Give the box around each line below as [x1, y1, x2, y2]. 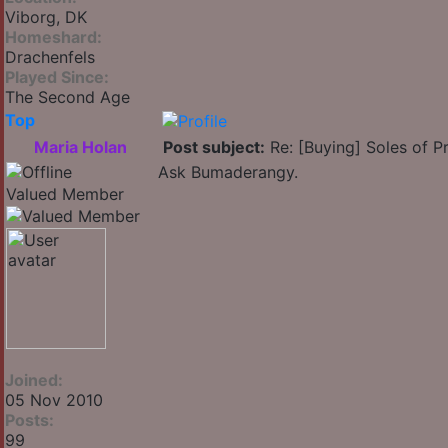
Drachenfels [5, 47, 95, 68]
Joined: [5, 370, 63, 391]
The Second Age [5, 87, 130, 108]
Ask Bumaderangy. [158, 162, 298, 183]
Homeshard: [5, 27, 102, 48]
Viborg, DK [5, 7, 87, 28]
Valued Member [6, 184, 124, 205]
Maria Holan [33, 137, 127, 158]
